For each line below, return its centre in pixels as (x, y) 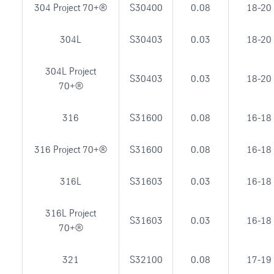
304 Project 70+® (71, 7)
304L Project (71, 71)
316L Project (71, 213)
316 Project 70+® (71, 149)
